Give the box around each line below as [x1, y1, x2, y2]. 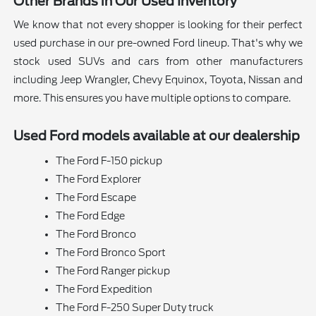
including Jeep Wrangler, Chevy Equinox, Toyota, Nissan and [13, 74, 303, 86]
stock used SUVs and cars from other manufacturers [13, 56, 303, 68]
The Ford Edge [56, 210, 126, 222]
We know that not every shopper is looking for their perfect [13, 19, 303, 31]
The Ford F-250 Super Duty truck [56, 302, 214, 314]
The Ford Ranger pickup [56, 265, 171, 277]
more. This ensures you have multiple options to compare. [13, 92, 291, 104]
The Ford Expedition [56, 284, 153, 296]
